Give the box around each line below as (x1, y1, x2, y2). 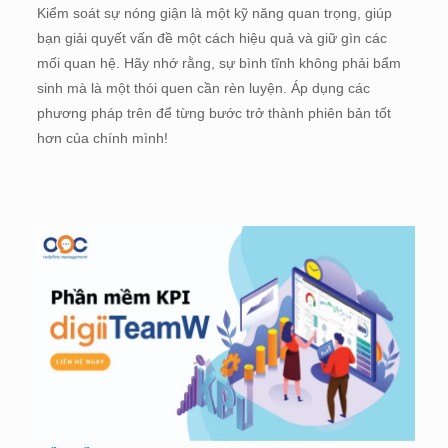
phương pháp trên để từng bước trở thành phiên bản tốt (36, 104, 391, 121)
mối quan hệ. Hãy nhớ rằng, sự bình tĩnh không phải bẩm (36, 54, 401, 71)
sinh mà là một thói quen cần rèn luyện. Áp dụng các (36, 79, 370, 96)
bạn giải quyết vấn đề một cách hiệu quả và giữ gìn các (36, 29, 387, 46)
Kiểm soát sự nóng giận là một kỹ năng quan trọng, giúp (36, 4, 392, 21)
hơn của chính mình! (36, 129, 168, 146)
